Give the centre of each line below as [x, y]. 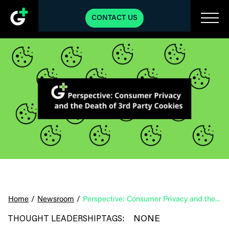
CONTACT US [114, 18]
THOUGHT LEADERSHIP [54, 218]
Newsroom [56, 199]
